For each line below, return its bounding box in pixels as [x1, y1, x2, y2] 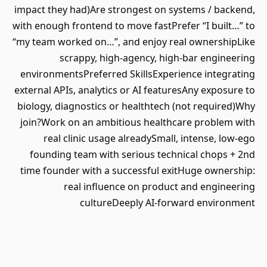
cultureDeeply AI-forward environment [80, 196, 255, 209]
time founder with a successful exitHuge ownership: [20, 164, 255, 177]
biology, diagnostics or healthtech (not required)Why [17, 100, 255, 113]
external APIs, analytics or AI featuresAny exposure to [14, 83, 255, 97]
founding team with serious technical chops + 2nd [30, 148, 255, 161]
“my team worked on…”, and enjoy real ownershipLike [13, 35, 255, 48]
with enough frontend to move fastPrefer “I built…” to [13, 19, 255, 32]
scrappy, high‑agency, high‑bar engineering [60, 51, 255, 64]
